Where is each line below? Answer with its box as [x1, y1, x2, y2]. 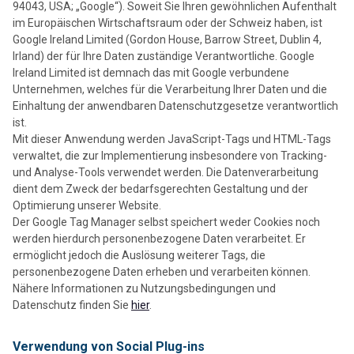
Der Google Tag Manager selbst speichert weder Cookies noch [13, 216, 320, 229]
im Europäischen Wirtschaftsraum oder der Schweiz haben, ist [13, 17, 322, 30]
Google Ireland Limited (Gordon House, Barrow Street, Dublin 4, [13, 33, 322, 47]
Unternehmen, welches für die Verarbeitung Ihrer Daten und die [13, 83, 327, 96]
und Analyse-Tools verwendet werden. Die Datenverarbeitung [13, 166, 318, 179]
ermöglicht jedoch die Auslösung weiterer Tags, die [13, 249, 265, 262]
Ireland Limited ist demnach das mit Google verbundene [13, 66, 289, 80]
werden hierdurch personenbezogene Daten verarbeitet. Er [13, 232, 306, 246]
